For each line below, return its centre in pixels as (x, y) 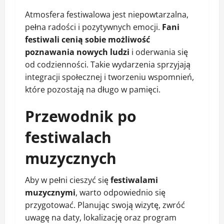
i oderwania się (159, 52)
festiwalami (134, 180)
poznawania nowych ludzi (77, 52)
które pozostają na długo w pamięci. (93, 90)
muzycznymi (50, 193)
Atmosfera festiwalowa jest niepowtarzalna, (107, 15)
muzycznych (71, 158)
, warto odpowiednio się (120, 193)
